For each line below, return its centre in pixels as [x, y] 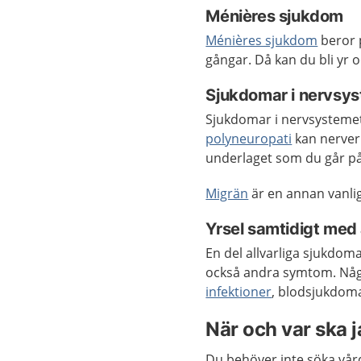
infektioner [239, 292]
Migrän [227, 193]
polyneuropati [249, 139]
